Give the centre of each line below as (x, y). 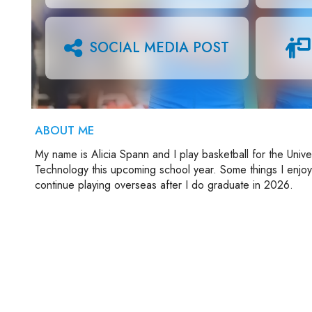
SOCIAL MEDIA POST (159, 48)
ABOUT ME (64, 130)
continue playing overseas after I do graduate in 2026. (164, 185)
